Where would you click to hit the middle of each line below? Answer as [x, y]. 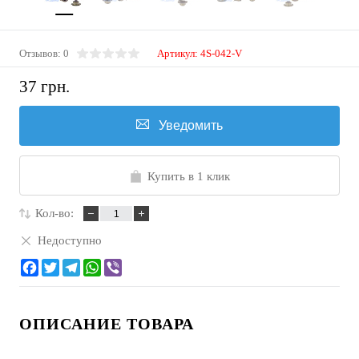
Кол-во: [54, 214]
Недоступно [70, 240]
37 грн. [44, 87]
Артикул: [179, 53]
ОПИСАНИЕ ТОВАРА [107, 324]
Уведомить [191, 126]
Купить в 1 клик [189, 177]
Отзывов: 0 [44, 53]
